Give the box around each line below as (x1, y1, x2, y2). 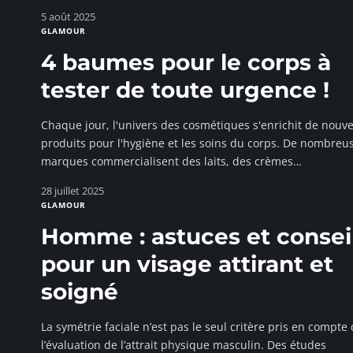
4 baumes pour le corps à (41, 49, 331, 76)
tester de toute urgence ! (41, 76, 329, 103)
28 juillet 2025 (41, 184, 104, 198)
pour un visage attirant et (41, 251, 333, 277)
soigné (41, 278, 118, 305)
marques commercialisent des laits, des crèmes (41, 154, 293, 169)
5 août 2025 (41, 9, 95, 24)
